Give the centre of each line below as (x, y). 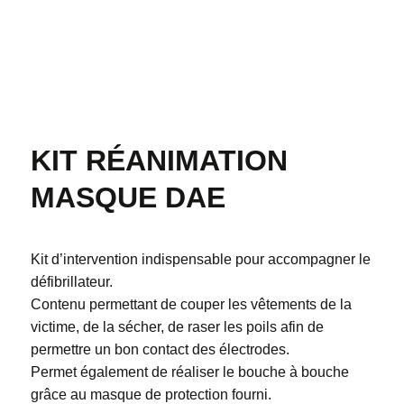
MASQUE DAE (128, 197)
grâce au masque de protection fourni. (151, 394)
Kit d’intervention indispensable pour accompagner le (200, 259)
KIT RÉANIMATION (159, 160)
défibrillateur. (71, 281)
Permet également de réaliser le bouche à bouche (189, 372)
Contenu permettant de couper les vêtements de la (191, 304)
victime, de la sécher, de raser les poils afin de (177, 326)
